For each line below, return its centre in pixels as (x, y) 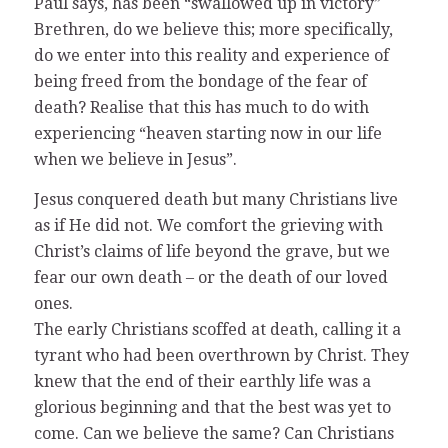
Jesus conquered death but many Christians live (215, 200)
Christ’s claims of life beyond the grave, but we (211, 252)
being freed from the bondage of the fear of (200, 82)
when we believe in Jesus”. (135, 160)
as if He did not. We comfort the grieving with (208, 226)
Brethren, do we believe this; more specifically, (213, 30)
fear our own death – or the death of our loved (210, 278)
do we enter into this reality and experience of (211, 56)
